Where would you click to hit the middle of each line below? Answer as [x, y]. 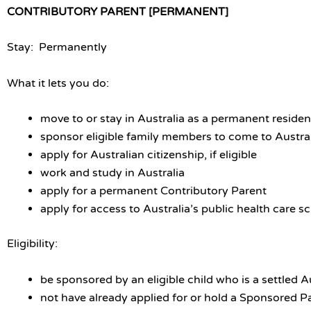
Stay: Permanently [57, 48]
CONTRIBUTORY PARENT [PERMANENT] [118, 11]
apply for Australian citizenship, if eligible [149, 155]
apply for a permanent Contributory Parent [153, 191]
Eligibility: [32, 244]
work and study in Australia [112, 173]
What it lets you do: [59, 83]
